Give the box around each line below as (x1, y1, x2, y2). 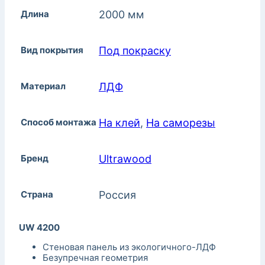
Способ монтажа (21, 117, 96, 128)
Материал (21, 80, 66, 92)
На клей (99, 117, 140, 130)
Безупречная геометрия (43, 252, 148, 264)
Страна (21, 189, 53, 201)
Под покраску (99, 44, 171, 57)
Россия (99, 189, 136, 202)
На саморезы (146, 117, 215, 130)
